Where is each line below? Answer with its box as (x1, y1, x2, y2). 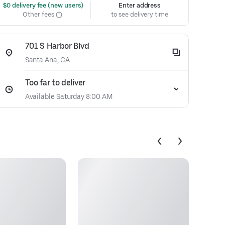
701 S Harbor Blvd (25, 41, 89, 51)
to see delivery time (111, 11, 168, 18)
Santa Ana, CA (25, 56, 70, 64)
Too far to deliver (25, 78, 85, 87)
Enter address (119, 2, 161, 9)
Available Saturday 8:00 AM (25, 92, 113, 100)
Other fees (23, 11, 56, 18)
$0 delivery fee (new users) (1, 2, 84, 9)
